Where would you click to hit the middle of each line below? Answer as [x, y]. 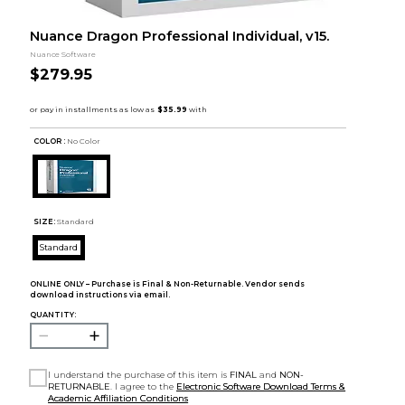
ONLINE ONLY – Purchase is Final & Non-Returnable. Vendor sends [167, 283]
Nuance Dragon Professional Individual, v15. [179, 36]
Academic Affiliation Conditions [118, 398]
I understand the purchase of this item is [139, 374]
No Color [84, 141]
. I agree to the [144, 386]
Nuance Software [62, 54]
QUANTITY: [52, 314]
